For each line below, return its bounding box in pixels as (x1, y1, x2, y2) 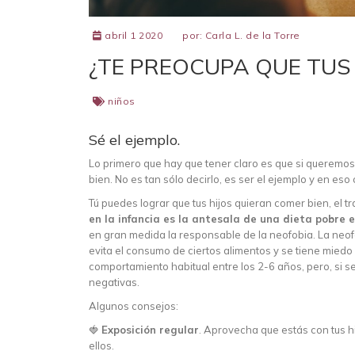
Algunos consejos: (89, 300, 178, 313)
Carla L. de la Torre (204, 29, 300, 42)
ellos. (89, 339, 114, 353)
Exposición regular (101, 323, 199, 337)
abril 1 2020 (101, 29, 162, 42)
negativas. (89, 276, 139, 289)
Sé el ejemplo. (89, 131, 180, 150)
